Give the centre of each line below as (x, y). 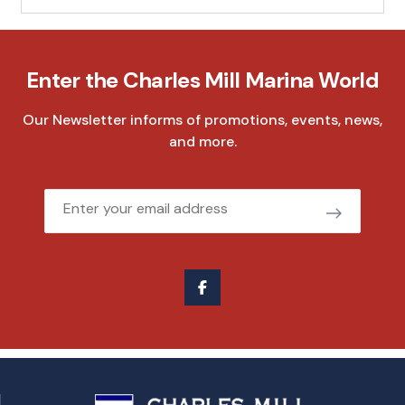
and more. (202, 142)
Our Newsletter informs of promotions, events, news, (202, 120)
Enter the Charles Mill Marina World (202, 80)
